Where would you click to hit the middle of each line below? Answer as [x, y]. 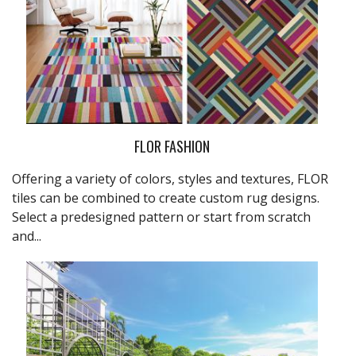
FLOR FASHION [172, 146]
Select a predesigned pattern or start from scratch [161, 217]
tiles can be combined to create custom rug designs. [166, 197]
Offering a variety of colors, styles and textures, [155, 178]
